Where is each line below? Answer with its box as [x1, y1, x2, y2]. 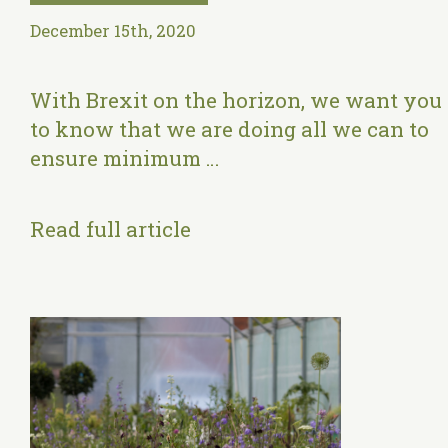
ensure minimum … [30, 144, 219, 172]
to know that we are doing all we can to [30, 115, 429, 143]
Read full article [30, 214, 191, 243]
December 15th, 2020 [30, 20, 196, 43]
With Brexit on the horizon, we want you [30, 86, 442, 114]
